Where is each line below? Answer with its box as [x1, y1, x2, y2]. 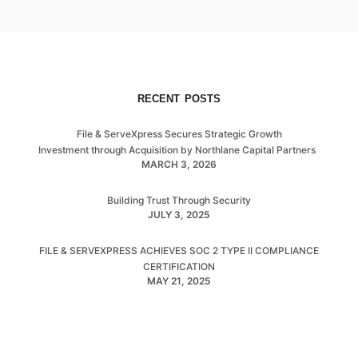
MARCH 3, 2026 [141, 157, 217, 170]
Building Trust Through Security [107, 193, 251, 206]
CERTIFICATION [143, 260, 215, 272]
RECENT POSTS [137, 92, 221, 105]
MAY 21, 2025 [147, 274, 211, 287]
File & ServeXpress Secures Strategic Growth [76, 127, 282, 140]
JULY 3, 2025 [148, 208, 210, 221]
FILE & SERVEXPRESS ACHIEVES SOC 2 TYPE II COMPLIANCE [39, 244, 319, 257]
